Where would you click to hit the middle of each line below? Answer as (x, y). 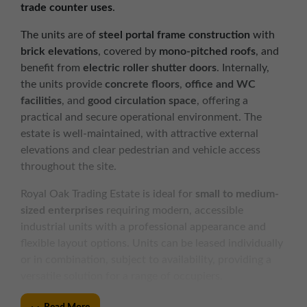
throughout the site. (69, 167)
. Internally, (243, 68)
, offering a (222, 101)
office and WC (220, 85)
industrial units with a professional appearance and (143, 227)
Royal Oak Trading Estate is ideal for (108, 194)
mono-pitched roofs (207, 52)
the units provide (63, 85)
